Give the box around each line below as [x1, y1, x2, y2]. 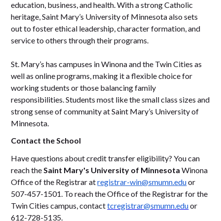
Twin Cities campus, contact [11, 200, 108, 210]
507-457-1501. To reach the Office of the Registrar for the [11, 188, 208, 198]
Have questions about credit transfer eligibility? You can [11, 153, 200, 163]
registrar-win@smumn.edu [97, 177, 187, 186]
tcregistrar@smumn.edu [107, 200, 189, 210]
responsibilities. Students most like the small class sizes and [11, 94, 210, 104]
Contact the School [11, 135, 81, 145]
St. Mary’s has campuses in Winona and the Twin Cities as [11, 59, 202, 69]
